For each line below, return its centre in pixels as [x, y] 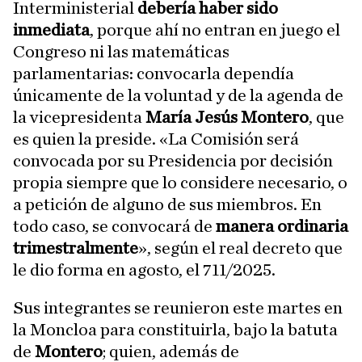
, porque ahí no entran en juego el [215, 30]
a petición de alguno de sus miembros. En [167, 204]
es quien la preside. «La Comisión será [156, 139]
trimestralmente [76, 248]
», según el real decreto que [240, 248]
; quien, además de [171, 351]
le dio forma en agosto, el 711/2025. [144, 270]
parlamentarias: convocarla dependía [154, 74]
